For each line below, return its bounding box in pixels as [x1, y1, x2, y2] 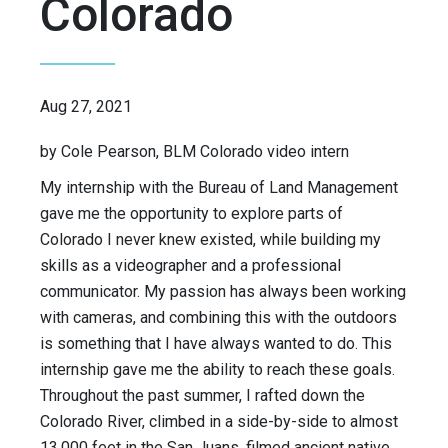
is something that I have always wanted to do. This [40, 334, 392, 354]
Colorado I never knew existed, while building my [40, 230, 381, 250]
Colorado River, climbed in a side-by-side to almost [40, 412, 398, 432]
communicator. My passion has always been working [40, 282, 406, 302]
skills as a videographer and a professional [40, 256, 341, 276]
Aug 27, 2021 [40, 97, 132, 117]
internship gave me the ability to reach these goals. [40, 360, 395, 380]
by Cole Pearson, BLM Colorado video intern [40, 142, 349, 162]
